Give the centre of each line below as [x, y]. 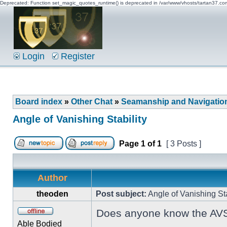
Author [52, 178]
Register [77, 56]
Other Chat [92, 102]
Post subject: [121, 194]
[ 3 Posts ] [184, 144]
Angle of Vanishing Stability [80, 119]
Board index [39, 102]
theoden [52, 194]
